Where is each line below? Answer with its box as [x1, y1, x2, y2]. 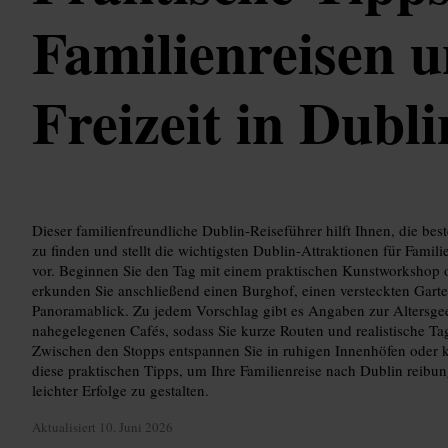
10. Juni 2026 [99, 418, 173, 437]
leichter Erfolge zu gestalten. [32, 379, 209, 400]
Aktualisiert [32, 418, 99, 437]
